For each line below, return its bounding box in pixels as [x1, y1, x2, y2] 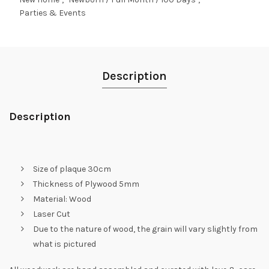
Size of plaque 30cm [33, 163, 111, 174]
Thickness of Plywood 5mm [33, 178, 139, 189]
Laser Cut [33, 208, 70, 219]
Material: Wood [33, 193, 91, 204]
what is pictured [33, 238, 96, 249]
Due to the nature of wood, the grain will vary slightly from [33, 223, 258, 234]
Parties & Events [19, 7, 86, 18]
